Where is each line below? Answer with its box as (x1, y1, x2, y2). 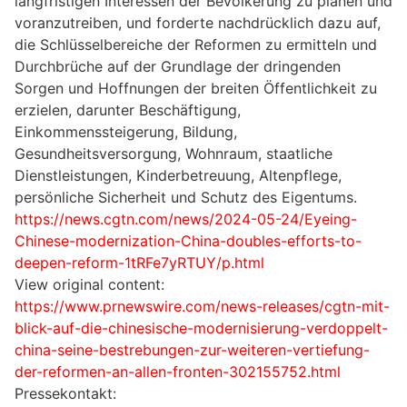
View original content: (15, 275, 164, 294)
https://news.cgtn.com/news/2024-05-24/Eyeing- (15, 210, 357, 229)
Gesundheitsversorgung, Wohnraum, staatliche (15, 144, 333, 164)
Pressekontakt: (15, 384, 116, 403)
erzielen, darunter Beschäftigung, (15, 101, 241, 120)
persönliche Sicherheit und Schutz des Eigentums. (15, 188, 357, 207)
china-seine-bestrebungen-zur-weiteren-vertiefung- (15, 341, 370, 360)
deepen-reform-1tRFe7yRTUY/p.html (15, 253, 264, 273)
